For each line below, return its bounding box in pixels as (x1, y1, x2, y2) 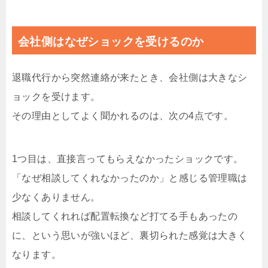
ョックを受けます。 (12, 92, 100, 102)
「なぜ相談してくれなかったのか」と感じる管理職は (12, 173, 248, 184)
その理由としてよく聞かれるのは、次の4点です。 (12, 111, 234, 121)
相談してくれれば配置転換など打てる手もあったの (12, 211, 238, 222)
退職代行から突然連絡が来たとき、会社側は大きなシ (12, 72, 248, 83)
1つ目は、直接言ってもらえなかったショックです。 (12, 154, 243, 165)
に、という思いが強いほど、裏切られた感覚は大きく (12, 230, 248, 241)
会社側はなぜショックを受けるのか (18, 35, 204, 48)
